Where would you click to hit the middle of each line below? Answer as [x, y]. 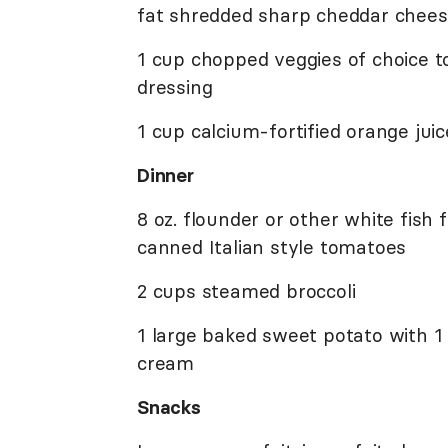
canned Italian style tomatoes [272, 246]
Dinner [165, 174]
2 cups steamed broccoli [246, 290]
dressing [175, 86]
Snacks [169, 406]
